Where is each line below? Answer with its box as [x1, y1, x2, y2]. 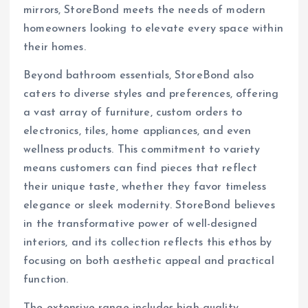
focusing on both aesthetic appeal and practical [23, 255, 274, 267]
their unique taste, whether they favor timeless [23, 181, 266, 192]
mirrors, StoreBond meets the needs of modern [23, 4, 266, 16]
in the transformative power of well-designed [23, 218, 258, 230]
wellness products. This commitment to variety [23, 144, 261, 155]
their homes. [23, 41, 86, 53]
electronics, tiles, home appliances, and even [23, 125, 252, 137]
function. [23, 274, 69, 285]
